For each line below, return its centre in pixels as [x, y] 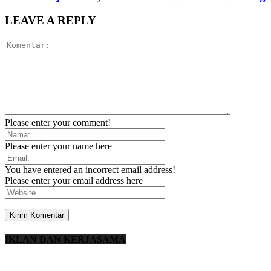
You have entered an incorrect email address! [90, 170]
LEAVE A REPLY [51, 21]
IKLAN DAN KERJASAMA [65, 240]
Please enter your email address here [74, 181]
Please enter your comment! [58, 123]
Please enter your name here [58, 146]
